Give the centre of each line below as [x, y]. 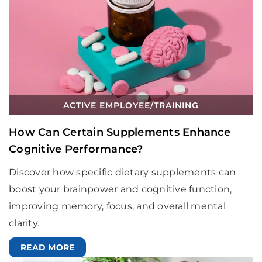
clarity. [24, 223]
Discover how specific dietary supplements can [123, 172]
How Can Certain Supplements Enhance [120, 132]
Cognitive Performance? [76, 149]
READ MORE [48, 247]
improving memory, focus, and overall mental [117, 206]
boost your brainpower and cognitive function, [120, 189]
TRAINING [176, 105]
